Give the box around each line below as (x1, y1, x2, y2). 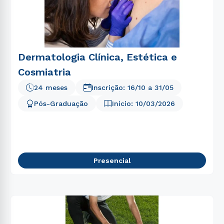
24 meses (34, 83, 67, 91)
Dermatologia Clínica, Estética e (18, 51, 177, 63)
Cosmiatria (18, 66, 71, 78)
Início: (112, 99, 135, 107)
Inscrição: (91, 83, 127, 91)
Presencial (93, 156, 131, 164)
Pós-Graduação (34, 99, 88, 107)
